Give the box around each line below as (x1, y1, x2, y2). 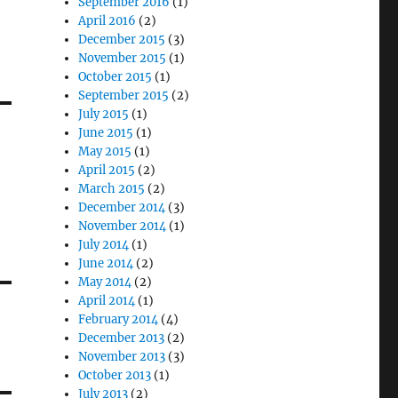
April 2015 (78, 163, 136, 178)
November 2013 (78, 349, 166, 364)
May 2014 (78, 275, 132, 290)
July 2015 (78, 107, 130, 122)
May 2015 (78, 144, 132, 159)
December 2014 (78, 200, 166, 215)
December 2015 (78, 32, 166, 47)
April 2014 (78, 293, 136, 308)
